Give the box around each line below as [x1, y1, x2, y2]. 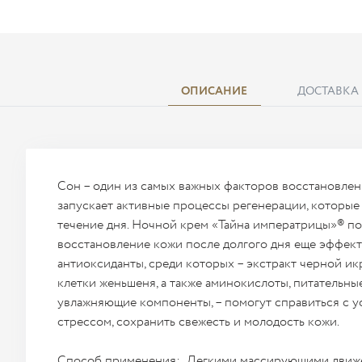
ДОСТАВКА [297, 83, 359, 99]
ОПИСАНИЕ [180, 83, 248, 99]
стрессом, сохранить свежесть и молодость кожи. [57, 313, 339, 331]
